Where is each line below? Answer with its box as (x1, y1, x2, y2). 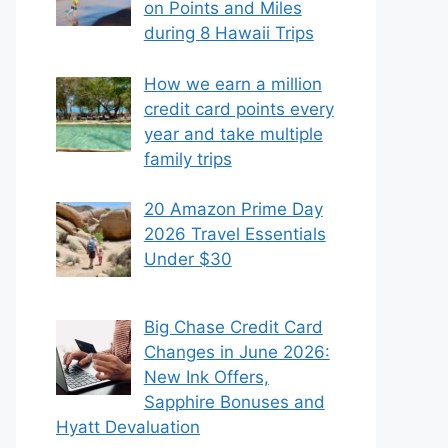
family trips (143, 148, 232, 169)
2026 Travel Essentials (143, 224, 326, 244)
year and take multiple (143, 123, 323, 144)
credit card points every (143, 98, 334, 119)
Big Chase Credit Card (143, 317, 323, 338)
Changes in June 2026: (143, 342, 330, 363)
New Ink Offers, (143, 367, 269, 388)
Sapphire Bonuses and (143, 392, 325, 413)
